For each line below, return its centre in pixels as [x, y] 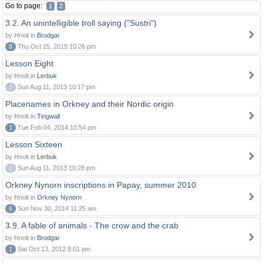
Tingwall [48, 116]
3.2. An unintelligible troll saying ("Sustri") [81, 23]
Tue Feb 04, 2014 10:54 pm [56, 127]
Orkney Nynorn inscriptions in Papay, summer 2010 [101, 185]
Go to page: [25, 6]
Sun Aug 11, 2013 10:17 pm [55, 87]
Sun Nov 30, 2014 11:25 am [56, 208]
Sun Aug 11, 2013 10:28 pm [55, 168]
